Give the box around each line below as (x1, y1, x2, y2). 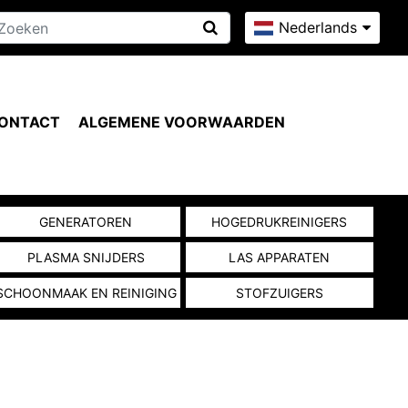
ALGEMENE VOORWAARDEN (78, 113, 285, 131)
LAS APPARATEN (229, 250, 331, 265)
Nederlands (279, 18, 357, 36)
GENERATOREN (39, 214, 133, 229)
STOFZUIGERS (235, 285, 323, 301)
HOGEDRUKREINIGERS (211, 214, 348, 229)
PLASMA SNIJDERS (26, 250, 145, 265)
